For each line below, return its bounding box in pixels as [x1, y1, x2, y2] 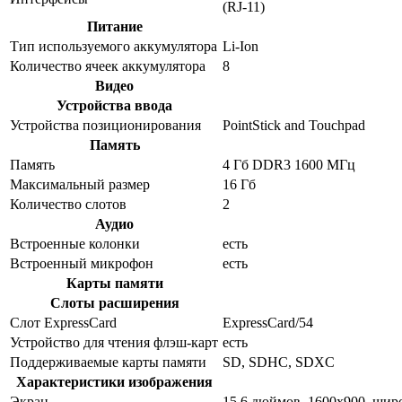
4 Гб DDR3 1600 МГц [223, 156, 355, 172]
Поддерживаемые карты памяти [10, 354, 206, 370]
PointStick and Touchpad [223, 117, 365, 133]
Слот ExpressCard [10, 314, 117, 330]
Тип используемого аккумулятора [10, 38, 217, 54]
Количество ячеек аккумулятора [10, 57, 205, 74]
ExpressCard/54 [223, 314, 313, 330]
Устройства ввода [57, 97, 172, 113]
